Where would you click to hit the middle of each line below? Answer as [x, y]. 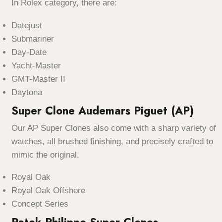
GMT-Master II [40, 79]
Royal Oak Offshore [48, 191]
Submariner [34, 39]
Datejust [27, 25]
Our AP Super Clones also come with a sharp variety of [114, 128]
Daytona [27, 92]
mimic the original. [45, 155]
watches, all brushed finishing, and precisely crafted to [112, 141]
